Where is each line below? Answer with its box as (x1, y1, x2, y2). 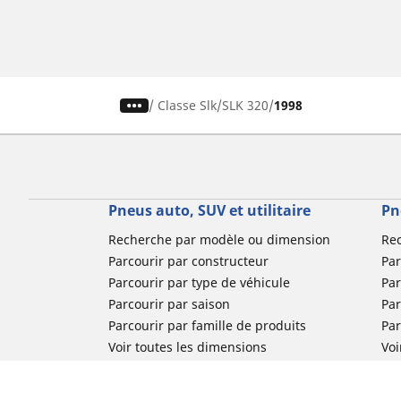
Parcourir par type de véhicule (107, 274, 290, 292)
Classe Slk (158, 97, 218, 115)
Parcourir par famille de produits (107, 317, 306, 335)
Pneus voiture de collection (107, 360, 270, 378)
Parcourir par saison (107, 295, 230, 313)
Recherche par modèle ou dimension (107, 231, 330, 249)
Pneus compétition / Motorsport (107, 381, 300, 399)
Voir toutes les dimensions (107, 338, 267, 356)
